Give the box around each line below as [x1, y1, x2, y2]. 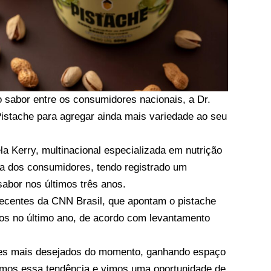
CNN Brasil [51, 195, 103, 207]
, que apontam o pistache [102, 195, 217, 207]
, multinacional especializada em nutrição [36, 144, 223, 156]
